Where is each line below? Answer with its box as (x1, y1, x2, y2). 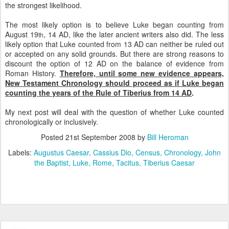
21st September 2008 (65, 132, 135, 142)
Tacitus (116, 157, 139, 168)
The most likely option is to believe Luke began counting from (5, 19, 224, 30)
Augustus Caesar (34, 147, 89, 157)
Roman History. (5, 68, 60, 78)
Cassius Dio (93, 147, 131, 157)
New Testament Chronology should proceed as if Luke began (5, 78, 224, 88)
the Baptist (34, 157, 68, 168)
